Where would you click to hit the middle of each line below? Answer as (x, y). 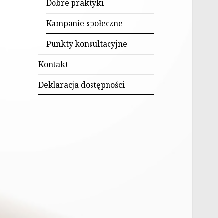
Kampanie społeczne (85, 24)
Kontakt (54, 64)
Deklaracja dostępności (82, 85)
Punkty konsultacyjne (87, 44)
